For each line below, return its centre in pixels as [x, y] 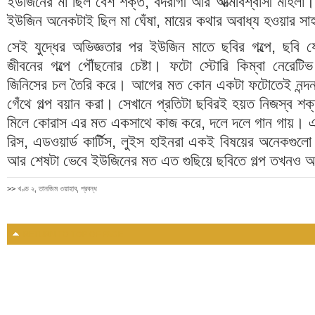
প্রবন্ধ [89, 188]
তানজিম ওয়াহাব [58, 188]
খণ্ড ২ [26, 188]
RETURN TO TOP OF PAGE [73, 234]
